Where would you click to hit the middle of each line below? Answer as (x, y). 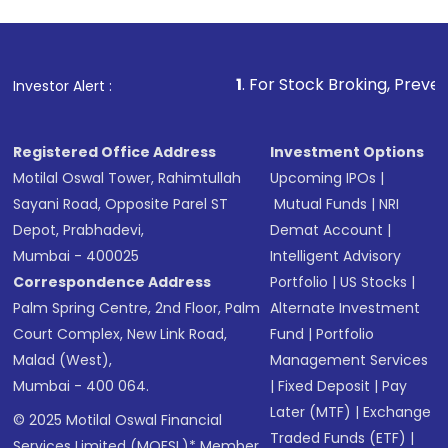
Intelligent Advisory (336, 256)
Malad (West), (63, 360)
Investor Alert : (63, 86)
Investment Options (347, 152)
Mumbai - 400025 (76, 256)
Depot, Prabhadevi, (79, 230)
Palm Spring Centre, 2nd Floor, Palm (137, 308)
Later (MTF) (311, 412)
